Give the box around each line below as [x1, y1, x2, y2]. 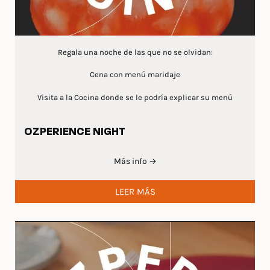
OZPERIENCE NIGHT [24, 127, 125, 138]
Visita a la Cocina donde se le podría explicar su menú [37, 92, 233, 102]
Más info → [113, 156, 157, 166]
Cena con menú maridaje [90, 70, 180, 79]
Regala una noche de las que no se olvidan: [57, 47, 213, 57]
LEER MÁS [115, 186, 155, 197]
